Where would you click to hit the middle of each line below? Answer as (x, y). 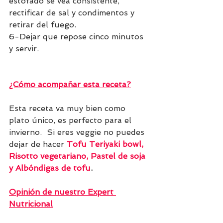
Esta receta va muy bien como (68, 109)
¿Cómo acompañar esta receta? (70, 85)
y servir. (24, 49)
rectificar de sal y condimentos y (73, 13)
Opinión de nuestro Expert (62, 192)
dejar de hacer (38, 144)
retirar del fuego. (44, 25)
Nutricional (31, 204)
